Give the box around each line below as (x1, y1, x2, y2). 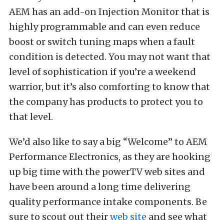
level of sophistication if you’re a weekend (9, 66, 196, 77)
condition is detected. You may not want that (9, 51, 210, 62)
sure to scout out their (9, 211, 110, 222)
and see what (146, 211, 207, 222)
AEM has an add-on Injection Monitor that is (9, 6, 209, 17)
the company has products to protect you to (9, 96, 203, 107)
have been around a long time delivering (9, 181, 190, 192)
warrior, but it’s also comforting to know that (9, 81, 210, 92)
